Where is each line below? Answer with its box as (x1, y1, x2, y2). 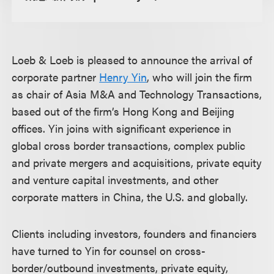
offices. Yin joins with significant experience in (12, 120, 232, 136)
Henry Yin (99, 69, 147, 84)
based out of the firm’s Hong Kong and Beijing (12, 103, 235, 119)
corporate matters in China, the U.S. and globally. (12, 189, 251, 204)
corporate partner (12, 69, 100, 84)
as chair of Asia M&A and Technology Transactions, (12, 86, 262, 102)
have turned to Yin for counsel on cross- (12, 243, 206, 258)
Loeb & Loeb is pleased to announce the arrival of (12, 52, 253, 67)
